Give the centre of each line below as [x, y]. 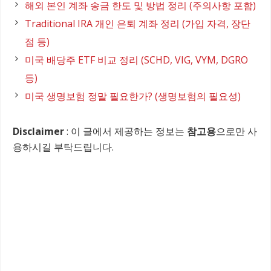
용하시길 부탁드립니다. [63, 147]
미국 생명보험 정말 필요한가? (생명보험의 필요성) [133, 96]
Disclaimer [38, 132]
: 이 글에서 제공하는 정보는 [126, 132]
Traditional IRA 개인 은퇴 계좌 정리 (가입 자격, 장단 [138, 24]
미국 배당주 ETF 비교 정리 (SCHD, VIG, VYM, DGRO [136, 60]
